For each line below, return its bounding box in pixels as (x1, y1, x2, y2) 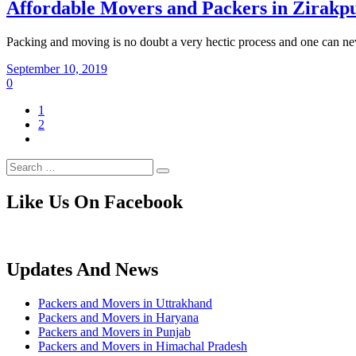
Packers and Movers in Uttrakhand (38, 296, 212, 310)
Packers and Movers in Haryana (38, 310, 199, 324)
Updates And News (6, 258, 158, 280)
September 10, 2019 (6, 61, 107, 75)
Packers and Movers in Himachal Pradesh (38, 339, 247, 353)
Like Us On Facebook (6, 191, 183, 212)
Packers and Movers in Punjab (38, 324, 191, 339)
